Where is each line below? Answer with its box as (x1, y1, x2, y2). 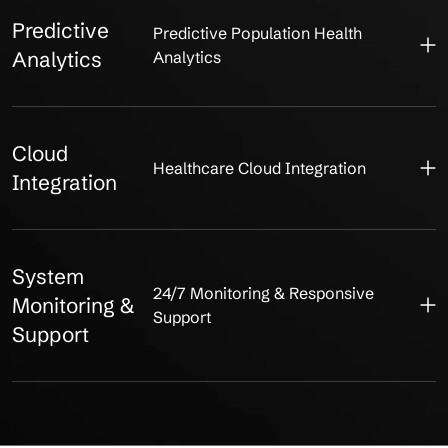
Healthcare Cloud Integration (153, 157, 367, 178)
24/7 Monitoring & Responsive (153, 283, 375, 304)
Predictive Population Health (153, 22, 363, 43)
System (12, 263, 84, 289)
